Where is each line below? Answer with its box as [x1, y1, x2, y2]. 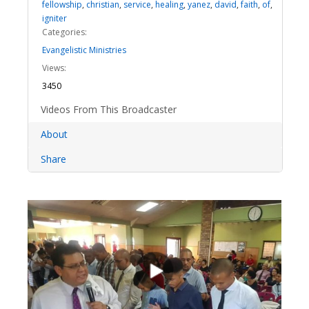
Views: [42, 62, 66, 74]
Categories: [42, 26, 87, 38]
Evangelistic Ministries [42, 44, 126, 56]
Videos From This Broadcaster [41, 103, 177, 116]
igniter [42, 12, 67, 24]
